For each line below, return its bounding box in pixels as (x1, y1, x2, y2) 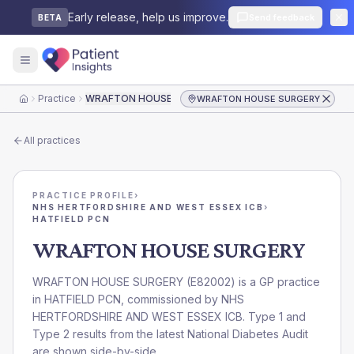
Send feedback (249, 12, 314, 23)
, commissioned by (121, 292, 221, 306)
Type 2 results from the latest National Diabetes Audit (32, 327, 308, 341)
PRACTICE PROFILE (32, 190, 134, 200)
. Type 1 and (243, 310, 306, 323)
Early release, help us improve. (68, 10, 228, 24)
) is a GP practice (231, 275, 320, 288)
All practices (24, 134, 81, 146)
